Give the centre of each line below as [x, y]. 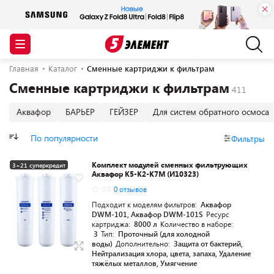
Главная [24, 68]
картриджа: [112, 224]
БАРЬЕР [80, 112]
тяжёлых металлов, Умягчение [144, 263]
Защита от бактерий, [208, 243]
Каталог [63, 68]
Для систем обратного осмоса [211, 112]
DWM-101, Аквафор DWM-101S [147, 214]
